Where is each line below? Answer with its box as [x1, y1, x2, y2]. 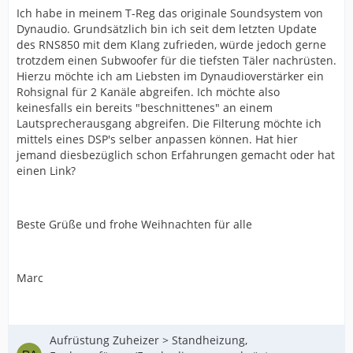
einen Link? [17, 163, 76, 178]
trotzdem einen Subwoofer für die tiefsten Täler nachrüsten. [17, 53, 336, 68]
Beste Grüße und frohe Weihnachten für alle [17, 217, 252, 232]
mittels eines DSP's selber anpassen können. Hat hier [17, 132, 298, 147]
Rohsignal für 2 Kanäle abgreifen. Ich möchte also [17, 84, 280, 99]
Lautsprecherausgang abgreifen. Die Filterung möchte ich [17, 116, 321, 131]
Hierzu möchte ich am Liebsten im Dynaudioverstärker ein [17, 69, 324, 84]
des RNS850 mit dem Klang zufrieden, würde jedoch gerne [17, 37, 326, 52]
